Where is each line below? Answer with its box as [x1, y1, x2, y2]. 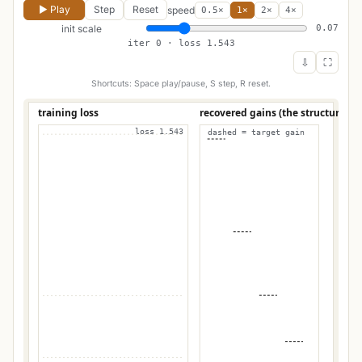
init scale [61, 22, 102, 35]
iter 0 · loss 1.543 [127, 38, 235, 49]
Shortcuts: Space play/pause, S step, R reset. [91, 78, 271, 90]
